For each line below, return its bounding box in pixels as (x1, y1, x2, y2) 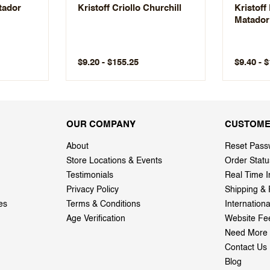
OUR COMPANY (66, 119, 136, 129)
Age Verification (66, 214, 125, 223)
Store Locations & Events (66, 156, 162, 165)
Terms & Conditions (66, 199, 140, 209)
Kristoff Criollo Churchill (78, 3, 181, 13)
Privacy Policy (66, 185, 119, 194)
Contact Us (225, 243, 267, 252)
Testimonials (66, 171, 113, 180)
